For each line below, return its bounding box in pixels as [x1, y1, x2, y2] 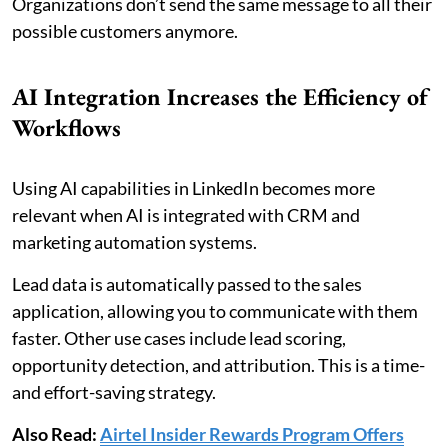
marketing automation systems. [12, 230, 257, 253]
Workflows [12, 111, 121, 143]
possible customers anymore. [12, 19, 238, 42]
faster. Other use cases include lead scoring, [12, 326, 346, 349]
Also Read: [12, 422, 100, 445]
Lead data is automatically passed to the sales [12, 272, 362, 295]
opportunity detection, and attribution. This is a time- [12, 353, 425, 376]
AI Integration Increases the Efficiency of [12, 80, 428, 112]
